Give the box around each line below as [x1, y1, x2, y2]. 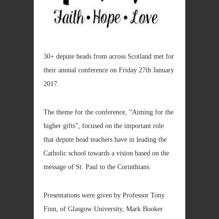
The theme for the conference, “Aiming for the [44, 109, 174, 116]
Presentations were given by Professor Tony [44, 192, 165, 199]
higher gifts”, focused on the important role [44, 122, 164, 130]
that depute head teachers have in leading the [44, 136, 167, 144]
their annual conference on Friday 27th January [44, 66, 174, 74]
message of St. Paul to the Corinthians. [44, 163, 151, 171]
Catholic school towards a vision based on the [44, 150, 169, 157]
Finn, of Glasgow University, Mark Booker [44, 205, 163, 213]
